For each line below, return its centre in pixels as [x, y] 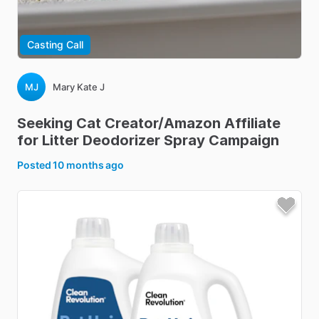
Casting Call [55, 45]
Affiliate [252, 123]
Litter [61, 140]
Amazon [192, 123]
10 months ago [89, 165]
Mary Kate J [79, 87]
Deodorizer [121, 140]
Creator [131, 123]
